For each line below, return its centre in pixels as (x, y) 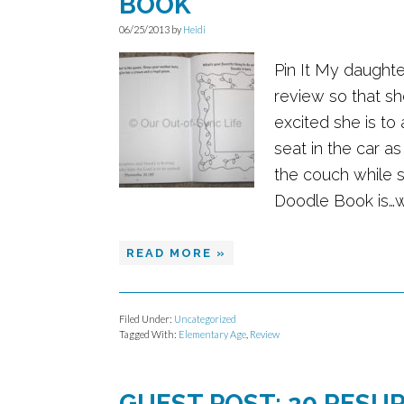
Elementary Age (212, 334)
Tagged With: (149, 334)
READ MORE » (176, 253)
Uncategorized (205, 319)
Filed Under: (147, 319)
